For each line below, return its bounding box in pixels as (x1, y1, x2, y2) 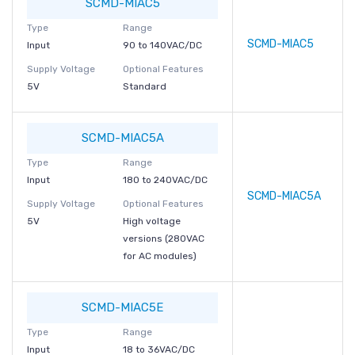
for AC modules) (122, 250, 197, 261)
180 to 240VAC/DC (122, 174, 208, 185)
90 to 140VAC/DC (122, 40, 202, 51)
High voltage (122, 216, 181, 227)
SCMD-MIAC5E (82, 300, 163, 315)
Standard (122, 81, 166, 92)
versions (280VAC (122, 233, 204, 244)
